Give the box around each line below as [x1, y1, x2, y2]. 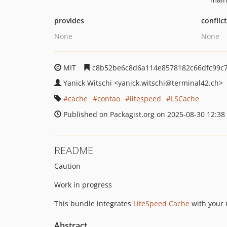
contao [97, 94, 120, 103]
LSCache [171, 94, 199, 103]
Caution [54, 161, 81, 171]
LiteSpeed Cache [133, 199, 190, 208]
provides [54, 16, 84, 25]
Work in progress [54, 180, 112, 190]
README [54, 143, 93, 157]
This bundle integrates [54, 199, 133, 208]
